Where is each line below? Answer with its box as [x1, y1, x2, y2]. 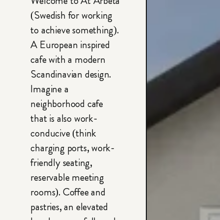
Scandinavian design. [30, 70, 111, 81]
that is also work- [30, 114, 98, 125]
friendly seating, [30, 158, 92, 169]
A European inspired [30, 40, 110, 52]
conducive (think [30, 129, 97, 140]
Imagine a [30, 84, 69, 96]
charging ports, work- [30, 143, 115, 155]
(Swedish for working [30, 11, 113, 22]
